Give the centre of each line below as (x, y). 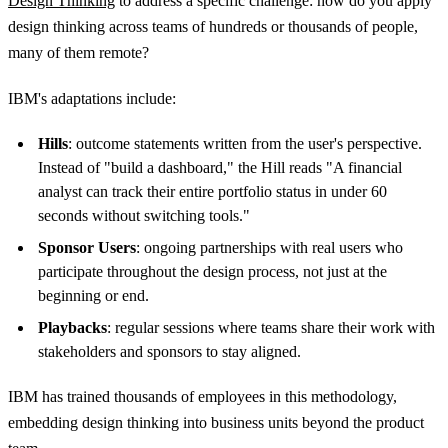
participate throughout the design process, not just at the (212, 272)
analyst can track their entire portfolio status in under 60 (212, 192)
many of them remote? (78, 53)
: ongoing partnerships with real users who (269, 248)
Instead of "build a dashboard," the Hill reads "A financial (220, 168)
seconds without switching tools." (144, 216)
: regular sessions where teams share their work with (271, 328)
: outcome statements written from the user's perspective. (245, 144)
